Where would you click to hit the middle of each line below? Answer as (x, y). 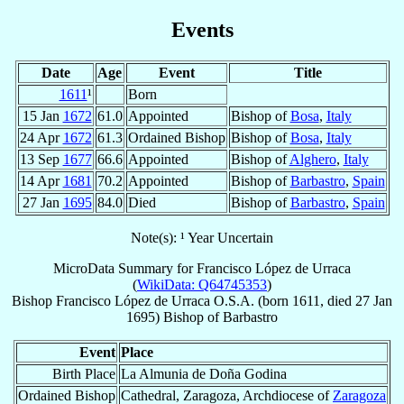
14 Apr (41, 180)
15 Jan (42, 115)
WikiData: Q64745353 (202, 284)
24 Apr (41, 137)
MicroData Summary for (125, 268)
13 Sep (41, 159)
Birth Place (84, 373)
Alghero (312, 159)
